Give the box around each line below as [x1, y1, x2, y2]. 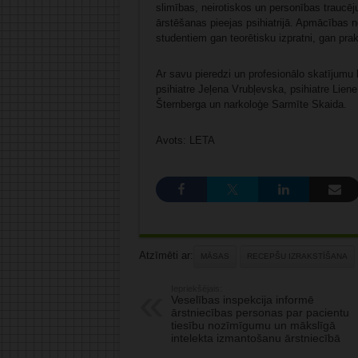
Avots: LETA [155, 133, 215, 146]
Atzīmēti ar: [138, 249, 193, 261]
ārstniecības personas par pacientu [170, 305, 349, 319]
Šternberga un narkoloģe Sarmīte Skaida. [155, 97, 347, 110]
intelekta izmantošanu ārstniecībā [170, 331, 340, 344]
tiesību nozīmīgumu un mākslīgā [170, 318, 336, 332]
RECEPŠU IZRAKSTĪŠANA [246, 251, 348, 261]
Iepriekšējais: [170, 283, 222, 293]
